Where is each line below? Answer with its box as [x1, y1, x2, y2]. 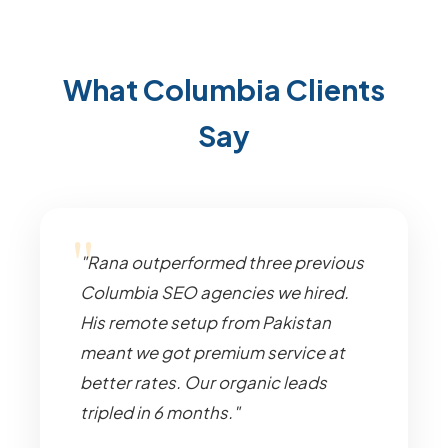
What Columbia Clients [63, 71, 385, 107]
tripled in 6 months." [80, 402, 240, 423]
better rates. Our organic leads [80, 372, 327, 393]
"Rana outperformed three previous [80, 252, 364, 273]
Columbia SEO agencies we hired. [80, 282, 349, 303]
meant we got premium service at [80, 342, 345, 363]
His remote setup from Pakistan [80, 312, 331, 333]
